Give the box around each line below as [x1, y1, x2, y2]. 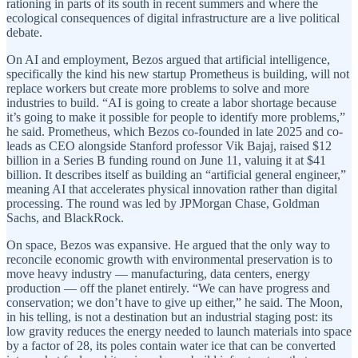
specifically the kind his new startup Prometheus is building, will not [6, 67, 349, 82]
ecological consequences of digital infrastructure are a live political [6, 11, 340, 26]
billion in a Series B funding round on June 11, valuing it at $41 [6, 153, 326, 168]
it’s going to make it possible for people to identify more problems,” [6, 110, 345, 125]
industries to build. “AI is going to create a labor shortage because [6, 96, 336, 110]
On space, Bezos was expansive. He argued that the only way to [6, 238, 330, 253]
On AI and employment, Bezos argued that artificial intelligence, [6, 53, 330, 67]
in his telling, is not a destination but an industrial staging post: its [6, 310, 332, 324]
